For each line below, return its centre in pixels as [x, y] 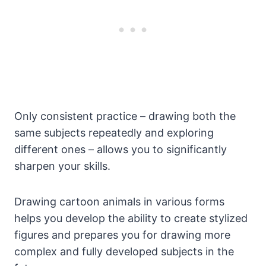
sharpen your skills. [62, 166]
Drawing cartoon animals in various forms [119, 202]
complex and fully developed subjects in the [124, 252]
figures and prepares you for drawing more [122, 235]
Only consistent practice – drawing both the [125, 116]
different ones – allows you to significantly [121, 150]
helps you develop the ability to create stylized [131, 218]
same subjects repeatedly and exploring [114, 133]
